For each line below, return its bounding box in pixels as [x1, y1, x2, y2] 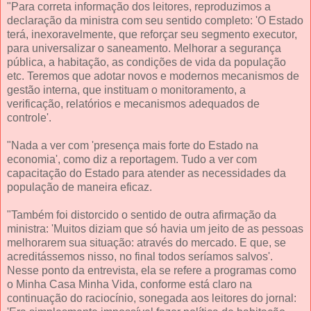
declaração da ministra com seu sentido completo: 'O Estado [7, 14, 303, 26]
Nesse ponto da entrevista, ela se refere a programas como [7, 264, 296, 276]
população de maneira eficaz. [7, 180, 152, 193]
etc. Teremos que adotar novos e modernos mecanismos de [7, 69, 299, 82]
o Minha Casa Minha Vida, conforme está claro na [7, 278, 252, 290]
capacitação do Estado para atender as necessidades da [7, 167, 286, 179]
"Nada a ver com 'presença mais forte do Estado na [7, 139, 258, 151]
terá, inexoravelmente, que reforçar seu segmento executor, [7, 28, 297, 40]
